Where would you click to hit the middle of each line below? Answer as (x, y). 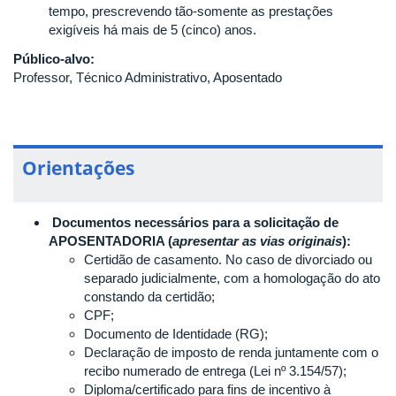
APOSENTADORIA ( (110, 241)
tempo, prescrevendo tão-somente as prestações (191, 11)
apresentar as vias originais (257, 241)
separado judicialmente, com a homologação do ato (232, 278)
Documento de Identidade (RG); (176, 334)
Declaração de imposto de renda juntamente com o (231, 352)
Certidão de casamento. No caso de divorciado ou (228, 259)
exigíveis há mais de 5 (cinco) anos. (152, 30)
